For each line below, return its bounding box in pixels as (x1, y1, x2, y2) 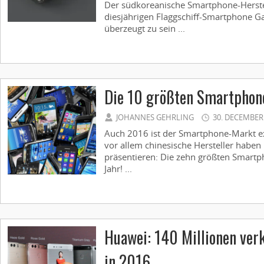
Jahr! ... (104, 163, 132, 174)
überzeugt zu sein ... (104, 22, 185, 34)
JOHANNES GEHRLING (116, 112, 194, 123)
